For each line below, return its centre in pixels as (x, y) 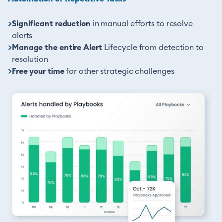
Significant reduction (51, 24)
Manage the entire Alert (57, 48)
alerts (22, 36)
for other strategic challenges (119, 72)
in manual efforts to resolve (141, 24)
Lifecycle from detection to (153, 48)
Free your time (38, 72)
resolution (30, 60)
